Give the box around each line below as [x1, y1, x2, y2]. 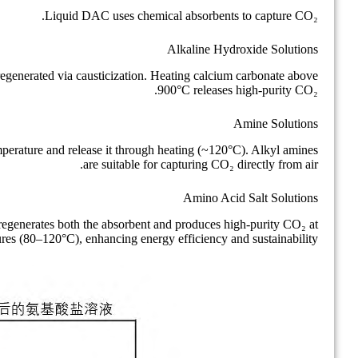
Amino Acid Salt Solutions [183, 190, 318, 205]
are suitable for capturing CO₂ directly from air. [83, 157, 318, 171]
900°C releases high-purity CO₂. [157, 82, 318, 97]
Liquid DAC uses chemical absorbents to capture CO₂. [45, 9, 318, 23]
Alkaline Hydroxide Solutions [167, 42, 318, 57]
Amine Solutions [233, 116, 318, 130]
